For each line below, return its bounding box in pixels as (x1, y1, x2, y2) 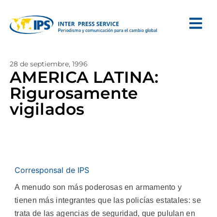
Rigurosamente (10, 83, 139, 103)
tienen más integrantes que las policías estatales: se (15, 196, 201, 204)
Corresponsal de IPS (15, 165, 89, 175)
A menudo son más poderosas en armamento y (15, 183, 182, 191)
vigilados (10, 99, 84, 119)
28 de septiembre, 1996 (10, 60, 88, 68)
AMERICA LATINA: (10, 67, 159, 87)
